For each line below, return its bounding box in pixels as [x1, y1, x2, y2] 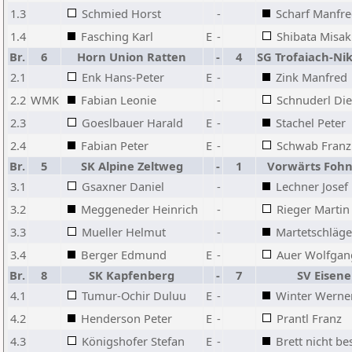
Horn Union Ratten [77, 49, 187, 64]
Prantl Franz [277, 310, 342, 326]
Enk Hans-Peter [82, 69, 164, 85]
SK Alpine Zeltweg [81, 158, 183, 174]
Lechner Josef [276, 178, 348, 194]
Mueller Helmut [82, 224, 166, 240]
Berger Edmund [81, 247, 167, 262]
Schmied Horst [82, 5, 161, 21]
